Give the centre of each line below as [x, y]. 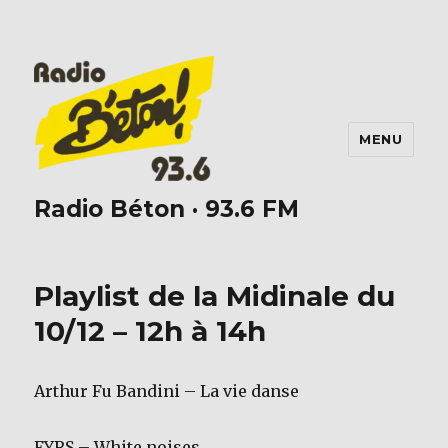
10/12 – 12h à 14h [150, 331]
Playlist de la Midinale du [215, 296]
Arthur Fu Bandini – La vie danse [167, 391]
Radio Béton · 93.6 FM [167, 209]
